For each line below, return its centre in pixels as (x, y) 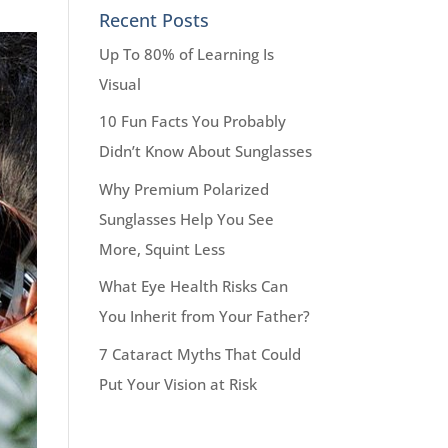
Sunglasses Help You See (186, 218)
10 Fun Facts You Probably (192, 121)
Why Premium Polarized (183, 188)
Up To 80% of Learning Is (186, 53)
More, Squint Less (161, 248)
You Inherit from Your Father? (204, 316)
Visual (119, 83)
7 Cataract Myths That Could (199, 353)
